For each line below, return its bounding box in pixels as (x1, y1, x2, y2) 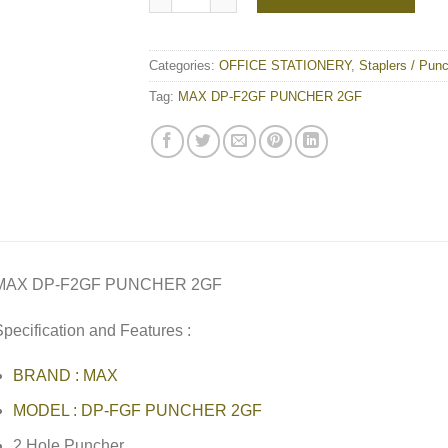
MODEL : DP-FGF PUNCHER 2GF (13, 401, 263, 419)
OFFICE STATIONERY (219, 57, 351, 73)
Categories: (149, 57, 219, 73)
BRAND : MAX (13, 367, 119, 385)
